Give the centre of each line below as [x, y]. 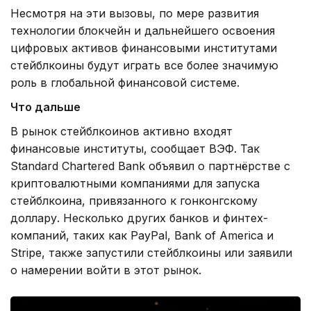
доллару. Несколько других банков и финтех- [139, 218]
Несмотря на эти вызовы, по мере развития [135, 13]
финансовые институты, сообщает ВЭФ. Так [135, 148]
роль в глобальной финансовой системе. [125, 82]
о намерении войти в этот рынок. [106, 270]
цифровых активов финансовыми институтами [144, 48]
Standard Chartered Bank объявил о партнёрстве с [150, 166]
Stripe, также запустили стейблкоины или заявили [151, 252]
